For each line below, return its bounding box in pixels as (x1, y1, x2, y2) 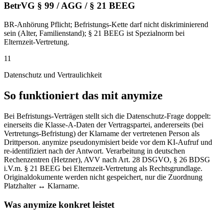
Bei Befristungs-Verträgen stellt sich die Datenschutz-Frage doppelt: (4, 111, 211, 120)
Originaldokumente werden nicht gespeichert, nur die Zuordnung (4, 172, 202, 181)
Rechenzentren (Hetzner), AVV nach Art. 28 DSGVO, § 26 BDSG (4, 155, 210, 164)
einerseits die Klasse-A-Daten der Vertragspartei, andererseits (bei (4, 120, 203, 129)
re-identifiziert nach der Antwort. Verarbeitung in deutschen (4, 146, 185, 155)
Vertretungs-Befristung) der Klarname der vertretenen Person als (4, 129, 200, 138)
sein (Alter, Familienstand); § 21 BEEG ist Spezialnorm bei (4, 29, 185, 38)
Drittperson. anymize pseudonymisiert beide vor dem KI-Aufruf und (4, 138, 212, 146)
